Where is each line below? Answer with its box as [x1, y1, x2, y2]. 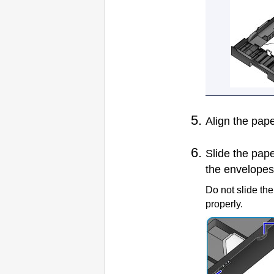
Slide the [206, 147, 251, 160]
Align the [206, 114, 251, 127]
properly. [206, 199, 243, 210]
